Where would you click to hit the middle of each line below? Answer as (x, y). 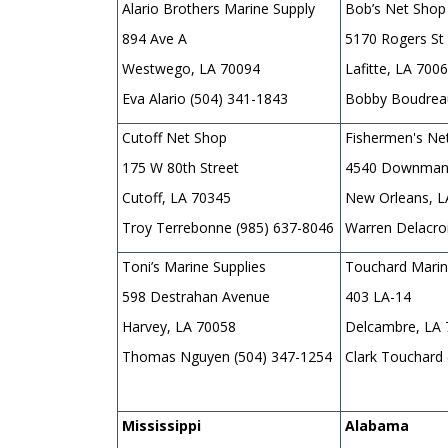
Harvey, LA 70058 (181, 326)
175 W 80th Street (180, 167)
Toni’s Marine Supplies (196, 266)
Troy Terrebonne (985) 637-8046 (228, 227)
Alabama (377, 425)
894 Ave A (154, 38)
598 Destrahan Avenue (198, 296)
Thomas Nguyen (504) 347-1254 (229, 356)
